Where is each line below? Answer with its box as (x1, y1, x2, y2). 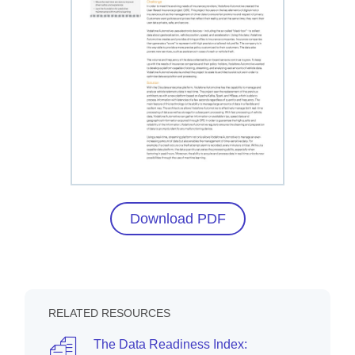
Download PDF (129, 211, 226, 227)
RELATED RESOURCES (48, 307, 170, 320)
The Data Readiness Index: (94, 338, 247, 352)
